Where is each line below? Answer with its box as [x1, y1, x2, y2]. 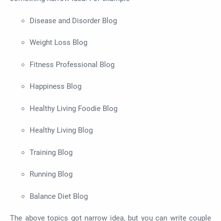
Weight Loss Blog [30, 38, 87, 47]
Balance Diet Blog [30, 191, 88, 201]
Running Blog [30, 170, 73, 179]
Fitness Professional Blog [30, 60, 114, 69]
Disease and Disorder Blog [30, 16, 117, 25]
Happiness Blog [30, 82, 81, 91]
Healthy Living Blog [30, 126, 93, 135]
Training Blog [30, 147, 73, 157]
